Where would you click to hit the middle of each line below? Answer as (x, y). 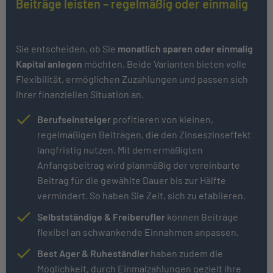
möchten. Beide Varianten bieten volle (165, 64)
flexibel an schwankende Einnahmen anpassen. (138, 232)
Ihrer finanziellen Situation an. (80, 94)
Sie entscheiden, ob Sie (67, 49)
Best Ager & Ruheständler (93, 253)
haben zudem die (186, 253)
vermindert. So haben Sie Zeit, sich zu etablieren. (141, 196)
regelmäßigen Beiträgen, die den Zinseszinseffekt (144, 135)
